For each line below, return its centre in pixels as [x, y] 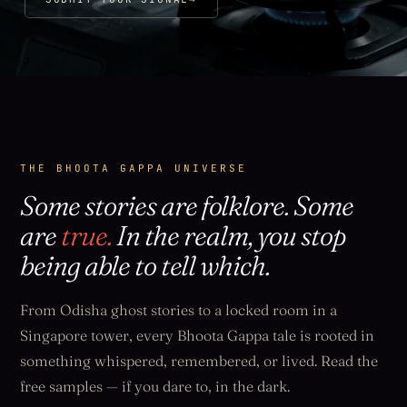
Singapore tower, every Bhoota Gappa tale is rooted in [198, 336]
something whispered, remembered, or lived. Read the [199, 361]
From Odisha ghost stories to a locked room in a [179, 310]
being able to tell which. [145, 266]
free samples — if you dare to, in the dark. [155, 387]
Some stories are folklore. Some [187, 206]
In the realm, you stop [229, 236]
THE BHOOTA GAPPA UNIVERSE [134, 169]
